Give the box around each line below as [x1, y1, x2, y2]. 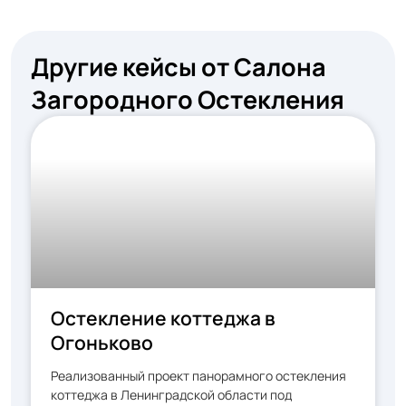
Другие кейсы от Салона [31, 50, 326, 83]
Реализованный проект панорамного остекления [51, 367, 346, 384]
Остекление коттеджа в [51, 305, 275, 331]
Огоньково [51, 330, 153, 355]
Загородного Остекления [31, 82, 344, 116]
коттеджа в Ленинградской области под [51, 386, 292, 403]
